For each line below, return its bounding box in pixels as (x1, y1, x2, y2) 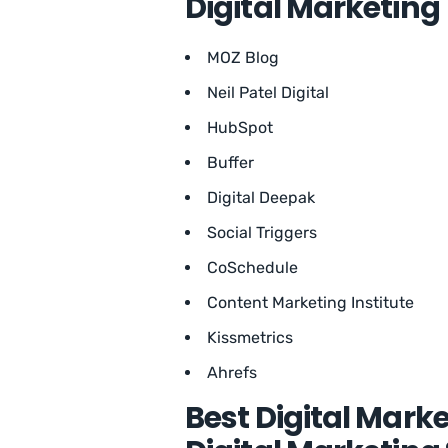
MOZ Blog (207, 48, 279, 68)
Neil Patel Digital (207, 83, 329, 103)
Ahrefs (207, 363, 257, 383)
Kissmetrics (207, 328, 297, 348)
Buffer (207, 153, 254, 173)
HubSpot (207, 118, 273, 138)
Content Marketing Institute (207, 293, 414, 313)
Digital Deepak (207, 188, 315, 208)
